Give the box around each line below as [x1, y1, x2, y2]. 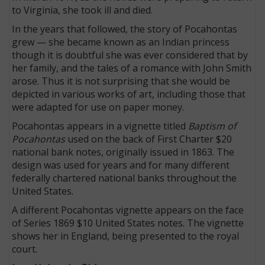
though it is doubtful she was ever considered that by [12, 48, 248, 62]
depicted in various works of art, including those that [12, 87, 246, 101]
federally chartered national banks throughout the [12, 171, 237, 185]
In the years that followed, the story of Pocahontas [12, 22, 238, 35]
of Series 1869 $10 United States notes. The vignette [12, 216, 244, 230]
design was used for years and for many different [12, 158, 230, 172]
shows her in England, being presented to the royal [12, 229, 240, 243]
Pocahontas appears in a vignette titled [12, 119, 189, 132]
